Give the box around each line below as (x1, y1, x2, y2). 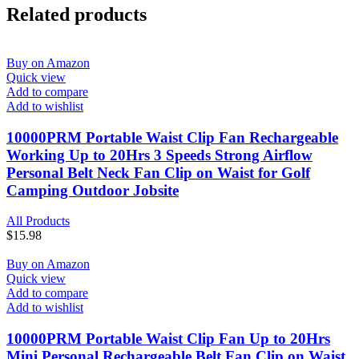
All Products (6, 214, 70, 228)
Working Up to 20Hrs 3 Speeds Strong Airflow (6, 146, 313, 163)
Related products (6, 3, 147, 25)
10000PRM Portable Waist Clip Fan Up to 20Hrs (6, 329, 330, 347)
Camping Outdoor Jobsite (6, 181, 179, 199)
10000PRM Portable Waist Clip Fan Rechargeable (6, 128, 338, 146)
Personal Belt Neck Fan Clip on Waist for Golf (6, 163, 310, 181)
